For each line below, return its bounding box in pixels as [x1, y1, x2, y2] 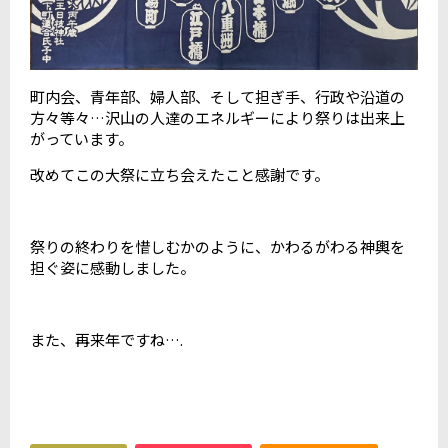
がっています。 [30, 128, 133, 150]
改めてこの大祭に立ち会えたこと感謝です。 [30, 164, 329, 186]
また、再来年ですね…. [30, 329, 183, 351]
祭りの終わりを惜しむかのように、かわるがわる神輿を [30, 236, 405, 258]
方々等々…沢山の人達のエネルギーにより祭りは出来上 [30, 107, 405, 129]
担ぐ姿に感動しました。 [30, 257, 195, 279]
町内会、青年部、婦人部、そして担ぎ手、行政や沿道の [30, 86, 405, 108]
